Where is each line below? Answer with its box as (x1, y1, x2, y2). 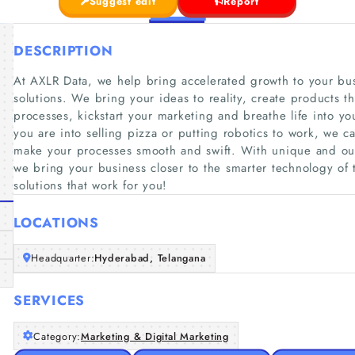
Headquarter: (31, 250, 95, 265)
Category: (33, 328, 81, 344)
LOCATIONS (13, 212, 99, 232)
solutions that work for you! (13, 177, 167, 194)
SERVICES (13, 291, 85, 310)
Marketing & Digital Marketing (81, 328, 229, 344)
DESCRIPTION (13, 41, 113, 60)
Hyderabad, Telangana (94, 250, 206, 265)
